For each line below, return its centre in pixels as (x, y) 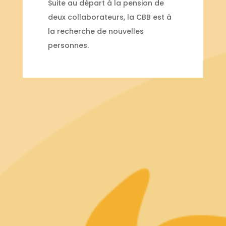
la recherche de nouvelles (96, 32)
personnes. (68, 46)
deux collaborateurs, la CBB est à (109, 17)
